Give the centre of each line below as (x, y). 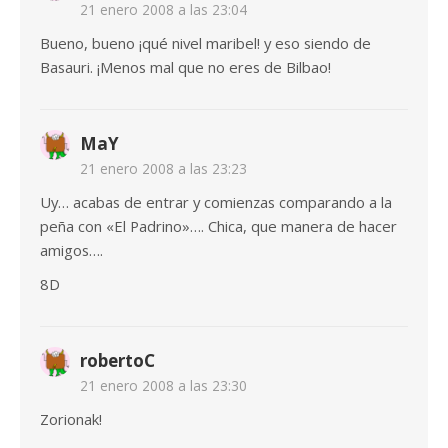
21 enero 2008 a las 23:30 (163, 386)
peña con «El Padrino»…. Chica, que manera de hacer (218, 226)
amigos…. (71, 250)
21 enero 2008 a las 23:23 (163, 169)
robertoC (117, 361)
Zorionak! (71, 419)
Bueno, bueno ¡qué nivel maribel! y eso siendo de (205, 43)
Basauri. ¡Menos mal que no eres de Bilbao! (185, 67)
